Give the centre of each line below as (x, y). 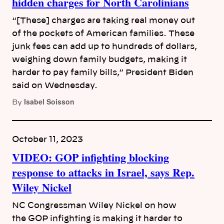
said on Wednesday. (55, 86)
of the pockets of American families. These (103, 34)
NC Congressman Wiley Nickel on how (94, 206)
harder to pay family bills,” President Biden (103, 73)
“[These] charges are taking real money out (103, 21)
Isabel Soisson (49, 102)
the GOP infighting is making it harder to (97, 219)
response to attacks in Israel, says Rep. (103, 172)
